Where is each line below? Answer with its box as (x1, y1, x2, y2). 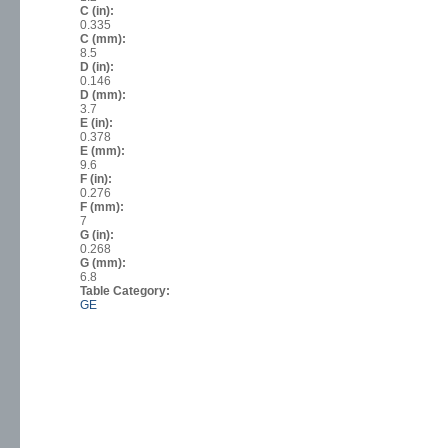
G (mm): (80, 256, 129, 271)
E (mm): (80, 144, 128, 159)
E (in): (80, 116, 116, 131)
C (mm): (80, 32, 129, 47)
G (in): (80, 228, 117, 243)
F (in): (80, 172, 115, 187)
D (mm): (80, 88, 129, 103)
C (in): (80, 4, 117, 19)
